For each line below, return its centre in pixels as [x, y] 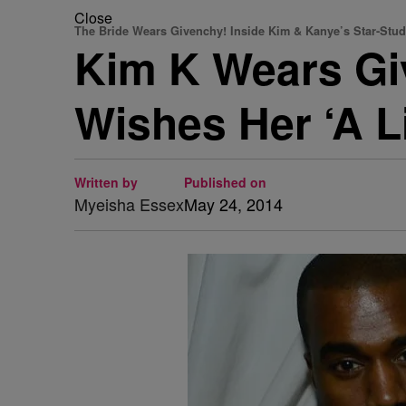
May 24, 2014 [233, 204]
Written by [106, 182]
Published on [225, 182]
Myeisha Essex [129, 204]
